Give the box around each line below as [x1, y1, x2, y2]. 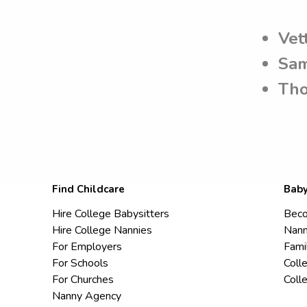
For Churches [52, 272, 114, 288]
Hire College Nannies [52, 223, 152, 238]
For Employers [52, 239, 122, 255]
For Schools [52, 256, 108, 271]
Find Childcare [52, 182, 125, 197]
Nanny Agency [52, 288, 121, 304]
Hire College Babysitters [52, 206, 169, 222]
